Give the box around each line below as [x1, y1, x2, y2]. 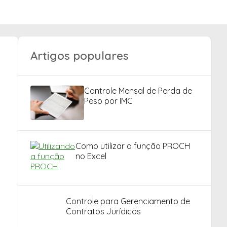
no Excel [75, 151, 106, 161]
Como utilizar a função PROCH [75, 141, 190, 151]
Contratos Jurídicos [65, 206, 141, 216]
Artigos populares [30, 49, 129, 63]
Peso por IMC [84, 96, 133, 106]
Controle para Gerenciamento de [65, 196, 190, 206]
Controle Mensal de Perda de [84, 86, 192, 96]
